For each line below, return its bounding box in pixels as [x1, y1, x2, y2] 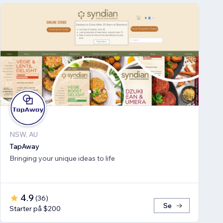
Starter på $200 [9, 204, 61, 214]
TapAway [9, 142, 39, 151]
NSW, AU [9, 130, 38, 139]
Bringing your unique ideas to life [9, 154, 115, 163]
